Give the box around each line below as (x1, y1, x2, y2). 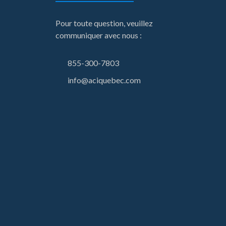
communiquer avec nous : (55, 30, 142, 40)
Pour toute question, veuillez (55, 18, 153, 28)
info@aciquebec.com (68, 75, 141, 85)
